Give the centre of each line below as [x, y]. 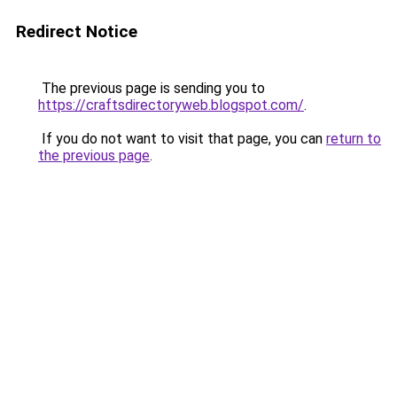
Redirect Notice [77, 31]
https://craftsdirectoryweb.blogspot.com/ [171, 105]
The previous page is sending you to [152, 88]
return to [354, 139]
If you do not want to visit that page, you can [182, 139]
